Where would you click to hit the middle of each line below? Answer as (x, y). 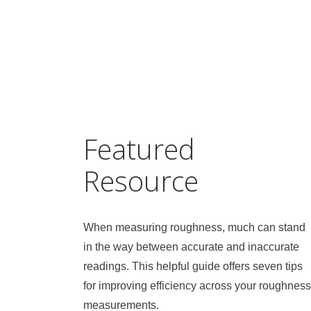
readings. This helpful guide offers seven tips (193, 267)
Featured (139, 149)
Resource (141, 181)
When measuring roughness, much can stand (194, 228)
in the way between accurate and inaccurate (191, 247)
